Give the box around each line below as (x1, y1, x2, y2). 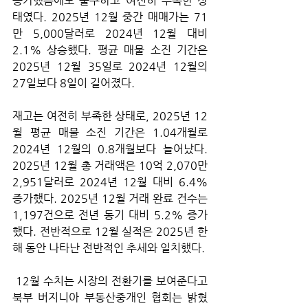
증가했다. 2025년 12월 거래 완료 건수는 (12, 192, 208, 206)
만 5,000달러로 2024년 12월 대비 (12, 27, 208, 41)
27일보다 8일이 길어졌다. (12, 76, 137, 90)
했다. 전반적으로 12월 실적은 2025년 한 (12, 225, 208, 239)
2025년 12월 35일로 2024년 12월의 (12, 60, 208, 74)
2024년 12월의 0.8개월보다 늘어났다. (12, 142, 208, 156)
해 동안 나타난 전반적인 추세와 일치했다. (12, 241, 205, 255)
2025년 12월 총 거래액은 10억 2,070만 (12, 159, 208, 173)
